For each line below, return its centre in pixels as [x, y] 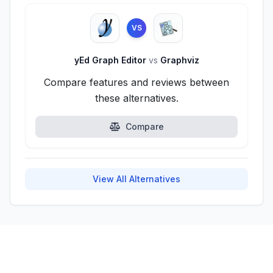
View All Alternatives [136, 179]
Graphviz [178, 60]
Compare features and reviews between [136, 82]
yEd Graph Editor [111, 60]
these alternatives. [136, 98]
